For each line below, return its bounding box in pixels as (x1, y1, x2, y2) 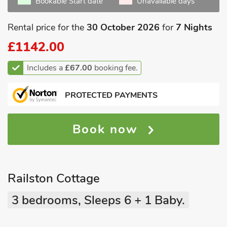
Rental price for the (8, 21, 87, 33)
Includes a (27, 62, 65, 73)
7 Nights (176, 21, 212, 33)
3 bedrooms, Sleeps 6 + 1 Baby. (12, 192, 185, 208)
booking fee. (92, 62, 138, 73)
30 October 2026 (87, 21, 160, 33)
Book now (74, 121, 145, 137)
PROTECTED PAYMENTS (65, 90, 158, 101)
